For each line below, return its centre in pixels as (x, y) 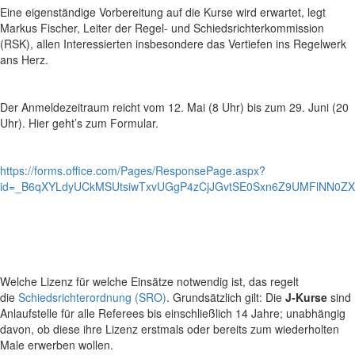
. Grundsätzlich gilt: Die (226, 297)
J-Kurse (306, 297)
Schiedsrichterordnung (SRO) (92, 297)
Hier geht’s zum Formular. (94, 123)
